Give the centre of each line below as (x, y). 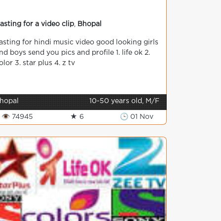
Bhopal (90, 24)
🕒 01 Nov (136, 117)
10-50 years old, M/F (124, 101)
